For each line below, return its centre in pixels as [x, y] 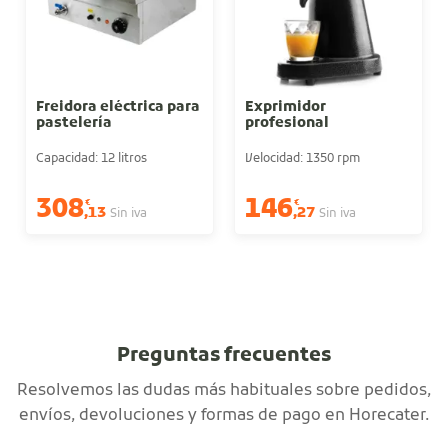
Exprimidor [285, 107]
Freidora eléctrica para [117, 107]
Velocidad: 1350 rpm [302, 159]
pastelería [73, 123]
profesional [286, 123]
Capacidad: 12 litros [91, 159]
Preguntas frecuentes [224, 356]
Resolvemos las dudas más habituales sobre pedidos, [224, 390]
